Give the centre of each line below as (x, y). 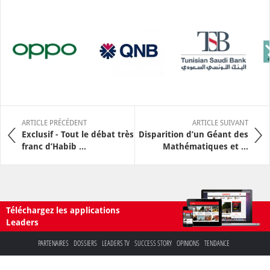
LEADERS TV (115, 243)
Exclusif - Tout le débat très (78, 134)
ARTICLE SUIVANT (220, 123)
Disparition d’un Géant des (193, 134)
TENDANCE (217, 243)
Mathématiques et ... (206, 146)
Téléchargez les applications (63, 210)
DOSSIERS (85, 243)
